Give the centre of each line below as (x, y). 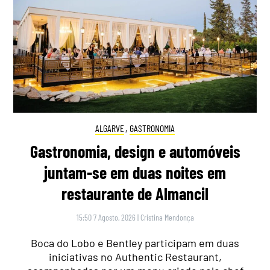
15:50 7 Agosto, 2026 (106, 218)
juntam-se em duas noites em (135, 173)
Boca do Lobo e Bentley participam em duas (135, 243)
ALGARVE (109, 128)
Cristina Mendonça (167, 218)
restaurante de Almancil (135, 194)
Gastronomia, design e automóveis (135, 152)
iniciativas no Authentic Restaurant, (135, 257)
